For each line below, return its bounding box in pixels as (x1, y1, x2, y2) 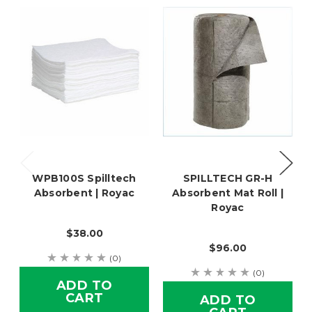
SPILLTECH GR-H (182, 172, 273, 185)
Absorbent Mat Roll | (172, 187, 283, 200)
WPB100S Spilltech (32, 172, 136, 185)
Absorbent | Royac (33, 187, 135, 200)
